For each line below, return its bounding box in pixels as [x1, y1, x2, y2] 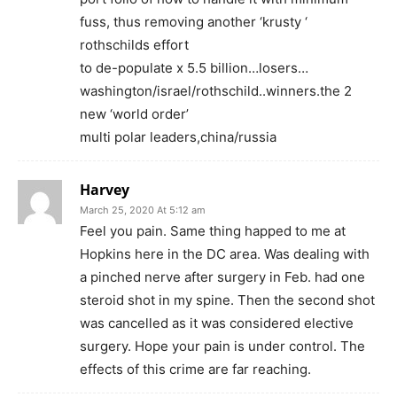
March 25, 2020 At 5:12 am [80, 203, 206, 216]
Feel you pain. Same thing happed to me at [80, 222, 346, 239]
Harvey [80, 179, 129, 199]
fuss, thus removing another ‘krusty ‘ [80, 12, 307, 30]
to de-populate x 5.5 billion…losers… [80, 58, 308, 76]
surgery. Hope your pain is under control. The [80, 337, 365, 354]
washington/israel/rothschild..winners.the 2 [80, 82, 352, 99]
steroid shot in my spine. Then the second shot [80, 291, 375, 308]
